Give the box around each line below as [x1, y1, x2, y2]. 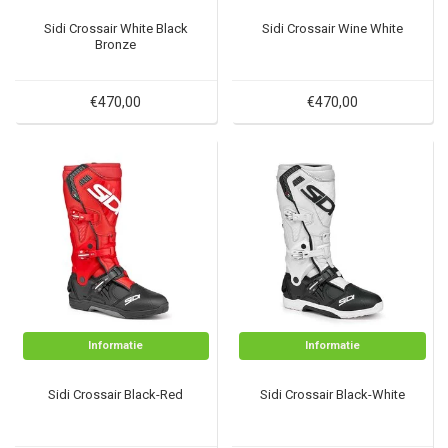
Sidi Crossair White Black [43, 20, 188, 36]
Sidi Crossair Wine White [261, 20, 403, 36]
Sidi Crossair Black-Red [48, 387, 184, 402]
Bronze [95, 36, 137, 52]
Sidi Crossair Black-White [259, 387, 405, 402]
